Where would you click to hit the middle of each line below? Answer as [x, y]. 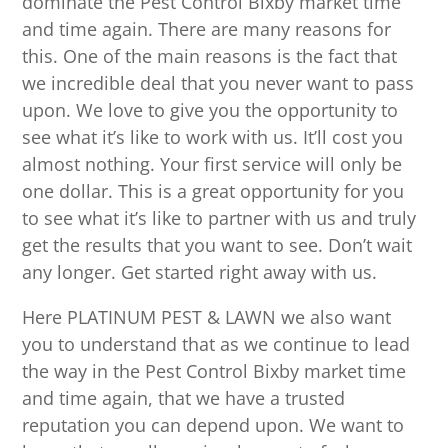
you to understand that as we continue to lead [216, 344]
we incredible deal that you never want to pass [218, 83]
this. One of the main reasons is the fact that [210, 56]
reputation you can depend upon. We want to [213, 425]
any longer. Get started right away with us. [200, 272]
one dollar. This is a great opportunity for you [213, 191]
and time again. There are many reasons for [207, 29]
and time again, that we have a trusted [184, 398]
